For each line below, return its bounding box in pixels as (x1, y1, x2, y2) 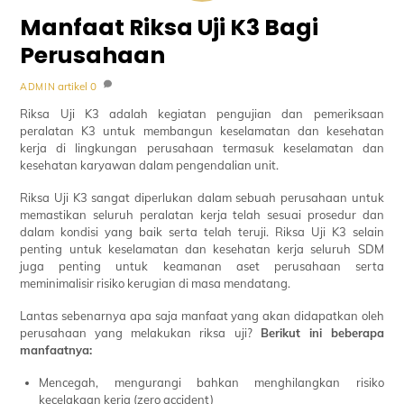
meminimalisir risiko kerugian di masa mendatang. (20, 275, 291, 290)
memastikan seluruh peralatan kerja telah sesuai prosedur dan (20, 207, 384, 222)
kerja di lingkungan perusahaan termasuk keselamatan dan (20, 140, 384, 155)
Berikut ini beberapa (260, 325, 384, 340)
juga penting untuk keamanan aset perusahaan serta (20, 258, 384, 273)
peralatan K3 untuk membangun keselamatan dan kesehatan (20, 123, 384, 138)
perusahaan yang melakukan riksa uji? (20, 325, 261, 340)
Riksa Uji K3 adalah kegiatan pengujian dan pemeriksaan (20, 106, 384, 121)
